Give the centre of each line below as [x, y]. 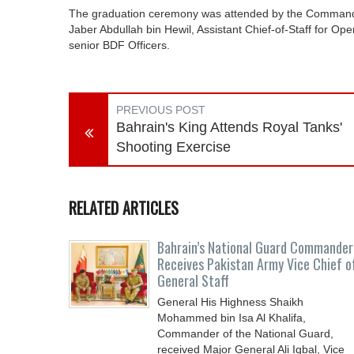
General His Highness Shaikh [230, 302]
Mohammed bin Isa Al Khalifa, [232, 318]
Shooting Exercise [173, 147]
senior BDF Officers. [119, 45]
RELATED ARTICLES [124, 208]
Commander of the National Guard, [245, 333]
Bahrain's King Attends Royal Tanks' [229, 127]
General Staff [193, 281]
